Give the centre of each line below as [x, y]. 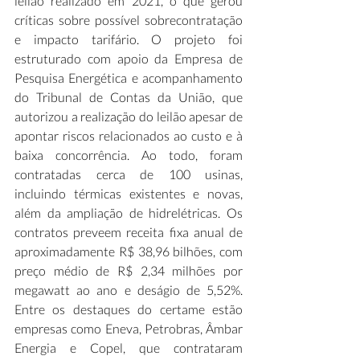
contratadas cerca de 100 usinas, [129, 174]
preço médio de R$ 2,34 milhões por [129, 270]
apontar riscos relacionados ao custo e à [129, 135]
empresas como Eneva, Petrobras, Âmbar [129, 328]
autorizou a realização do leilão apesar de [129, 116]
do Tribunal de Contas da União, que [129, 97]
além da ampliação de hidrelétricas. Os [129, 213]
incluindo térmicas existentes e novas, [129, 193]
